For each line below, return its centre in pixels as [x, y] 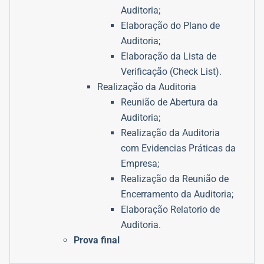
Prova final [97, 240]
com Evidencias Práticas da [178, 148]
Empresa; [140, 164]
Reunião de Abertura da [169, 103]
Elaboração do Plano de [170, 26]
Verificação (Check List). [171, 72]
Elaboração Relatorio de [170, 210]
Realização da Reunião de [175, 179]
